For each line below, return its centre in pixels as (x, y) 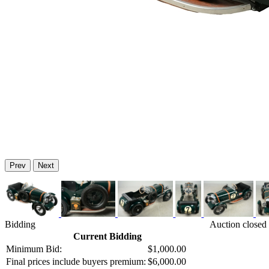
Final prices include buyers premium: (76, 262)
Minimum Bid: (34, 249)
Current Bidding (107, 237)
